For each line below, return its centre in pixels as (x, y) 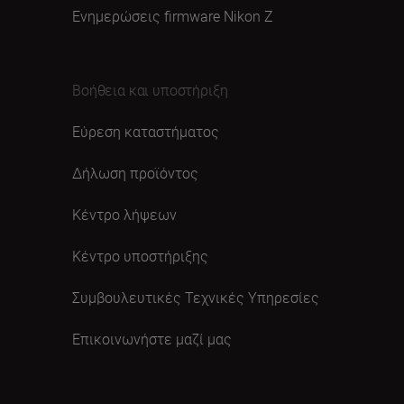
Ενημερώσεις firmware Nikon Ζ (173, 16)
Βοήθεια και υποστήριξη (150, 90)
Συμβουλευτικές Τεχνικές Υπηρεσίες (196, 298)
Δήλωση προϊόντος (135, 173)
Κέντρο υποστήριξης (140, 256)
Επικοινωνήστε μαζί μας (152, 339)
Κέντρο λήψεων (124, 215)
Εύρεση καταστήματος (146, 132)
